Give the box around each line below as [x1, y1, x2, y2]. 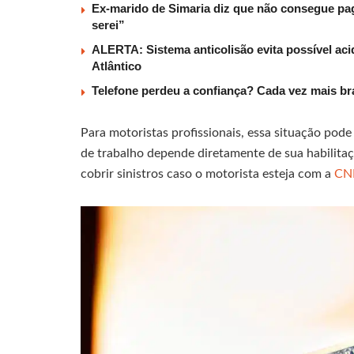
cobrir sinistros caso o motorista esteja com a [81, 168, 334, 181]
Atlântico [92, 59, 141, 73]
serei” [92, 18, 125, 32]
